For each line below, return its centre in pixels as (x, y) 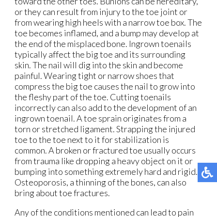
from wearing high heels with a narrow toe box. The (108, 23)
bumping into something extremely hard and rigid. (106, 172)
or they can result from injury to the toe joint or (101, 12)
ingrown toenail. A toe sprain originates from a (101, 118)
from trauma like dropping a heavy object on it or (104, 161)
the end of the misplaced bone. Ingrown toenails (103, 44)
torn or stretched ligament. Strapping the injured (105, 129)
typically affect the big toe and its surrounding (100, 54)
